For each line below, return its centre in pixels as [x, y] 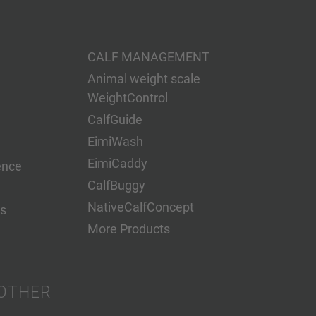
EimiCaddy [118, 163]
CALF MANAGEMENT [149, 57]
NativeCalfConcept [141, 207]
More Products [129, 229]
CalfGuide [115, 120]
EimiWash [116, 141]
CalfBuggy [117, 185]
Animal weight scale [144, 79]
